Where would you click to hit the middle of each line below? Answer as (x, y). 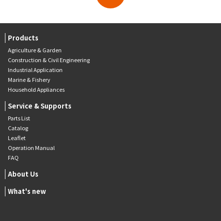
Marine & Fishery (29, 79)
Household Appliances (36, 89)
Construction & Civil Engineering (49, 59)
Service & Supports (40, 106)
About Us (23, 174)
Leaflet (17, 137)
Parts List (19, 118)
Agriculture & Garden (35, 50)
